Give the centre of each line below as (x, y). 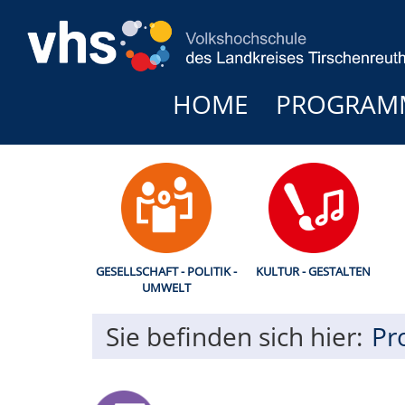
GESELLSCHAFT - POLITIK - (166, 271)
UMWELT (166, 287)
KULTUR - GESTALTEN (313, 271)
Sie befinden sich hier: (234, 336)
